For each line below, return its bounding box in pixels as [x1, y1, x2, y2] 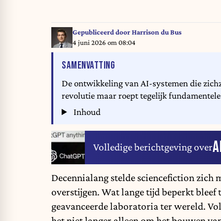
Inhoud [72, 107, 101, 117]
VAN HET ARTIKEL [114, 59, 174, 72]
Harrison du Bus [131, 28, 182, 36]
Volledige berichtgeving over [93, 141, 213, 153]
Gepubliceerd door [72, 28, 132, 36]
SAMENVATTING [62, 59, 115, 72]
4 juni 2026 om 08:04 [72, 38, 136, 46]
